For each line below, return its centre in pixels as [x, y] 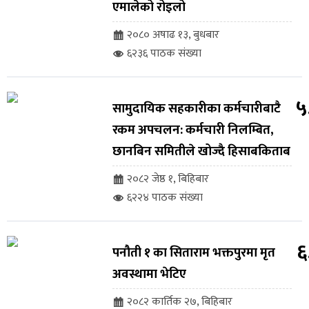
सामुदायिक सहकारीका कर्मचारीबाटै [196, 109]
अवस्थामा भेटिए [149, 275]
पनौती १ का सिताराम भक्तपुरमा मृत [193, 253]
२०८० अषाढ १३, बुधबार [173, 35]
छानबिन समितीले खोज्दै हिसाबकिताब [201, 152]
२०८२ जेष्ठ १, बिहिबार [168, 179]
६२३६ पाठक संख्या [164, 54]
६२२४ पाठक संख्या [165, 198]
